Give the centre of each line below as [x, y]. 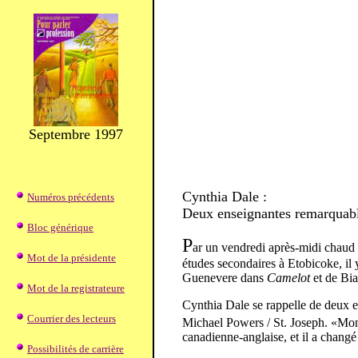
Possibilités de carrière [76, 349]
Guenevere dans [225, 278]
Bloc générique [60, 227]
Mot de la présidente [72, 258]
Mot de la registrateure [76, 288]
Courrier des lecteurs [72, 318]
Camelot [288, 278]
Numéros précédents [71, 197]
